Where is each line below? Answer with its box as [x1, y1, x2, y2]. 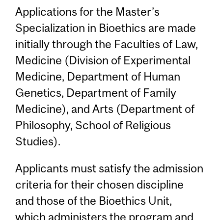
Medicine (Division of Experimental [15, 53, 191, 67]
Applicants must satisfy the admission [15, 162, 204, 175]
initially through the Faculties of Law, [15, 37, 198, 51]
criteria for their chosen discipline [15, 178, 184, 192]
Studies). [15, 134, 61, 148]
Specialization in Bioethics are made [15, 21, 196, 34]
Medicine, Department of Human [15, 69, 181, 83]
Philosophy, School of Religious [15, 118, 171, 132]
